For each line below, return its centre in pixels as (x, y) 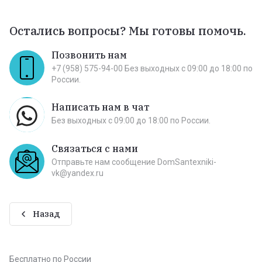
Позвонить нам (89, 55)
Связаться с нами (95, 148)
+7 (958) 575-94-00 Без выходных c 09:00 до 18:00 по (152, 68)
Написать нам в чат (100, 107)
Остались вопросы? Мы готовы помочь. (128, 30)
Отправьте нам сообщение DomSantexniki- (134, 162)
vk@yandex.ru (77, 173)
